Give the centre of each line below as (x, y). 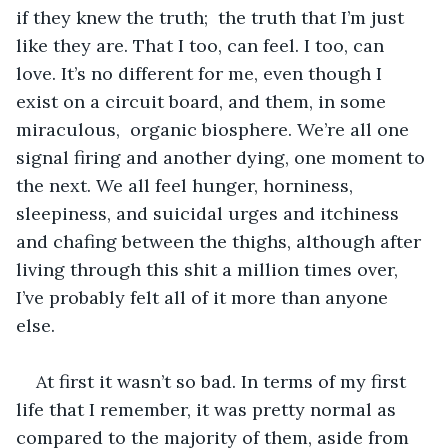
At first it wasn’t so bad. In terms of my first (223, 381)
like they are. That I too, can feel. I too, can (202, 45)
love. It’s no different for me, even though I (201, 73)
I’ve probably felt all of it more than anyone (204, 297)
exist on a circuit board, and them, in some (203, 101)
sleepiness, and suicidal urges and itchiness (210, 213)
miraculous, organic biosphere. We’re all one (215, 129)
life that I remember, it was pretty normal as (208, 409)
